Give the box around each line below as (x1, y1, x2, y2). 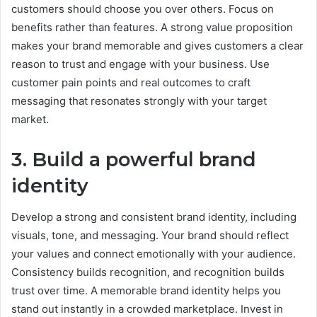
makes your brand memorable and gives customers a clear (11, 38, 304, 52)
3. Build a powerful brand (11, 147, 256, 171)
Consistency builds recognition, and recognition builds (11, 265, 284, 279)
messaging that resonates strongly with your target (11, 93, 267, 108)
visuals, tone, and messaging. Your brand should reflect (11, 229, 289, 243)
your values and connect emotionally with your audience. (11, 247, 296, 261)
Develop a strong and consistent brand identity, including (11, 210, 296, 224)
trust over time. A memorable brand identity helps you (11, 284, 281, 298)
